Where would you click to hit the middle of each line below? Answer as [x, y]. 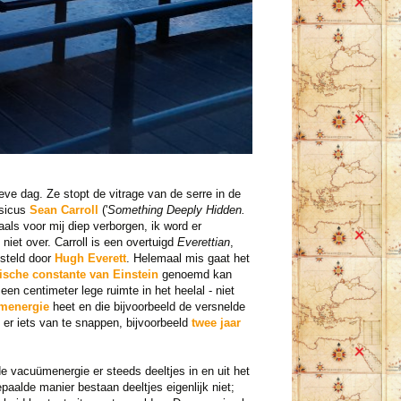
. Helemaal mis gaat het [188, 259]
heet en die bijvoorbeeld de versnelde [147, 307]
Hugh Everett [90, 259]
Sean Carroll [64, 210]
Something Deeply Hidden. [176, 210]
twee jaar [216, 323]
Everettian [203, 243]
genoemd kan [195, 275]
